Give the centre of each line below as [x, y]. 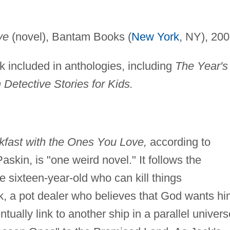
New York [155, 37]
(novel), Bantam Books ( [70, 37]
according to [178, 142]
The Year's [201, 66]
